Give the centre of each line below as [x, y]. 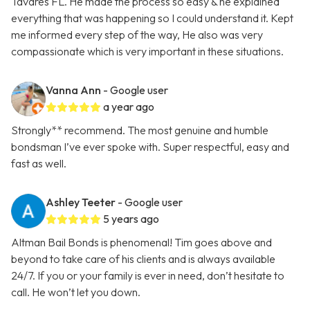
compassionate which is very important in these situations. [147, 52]
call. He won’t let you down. [76, 292]
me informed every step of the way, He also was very [137, 35]
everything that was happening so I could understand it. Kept [152, 18]
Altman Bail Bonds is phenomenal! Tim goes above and [142, 243]
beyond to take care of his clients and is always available [143, 259]
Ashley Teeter [81, 202]
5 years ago [131, 219]
